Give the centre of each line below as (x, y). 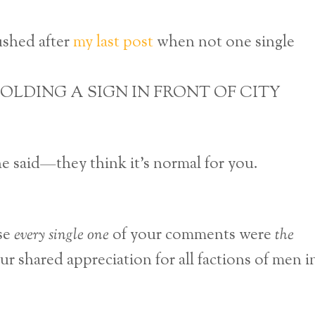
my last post (113, 43)
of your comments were (192, 236)
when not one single (224, 43)
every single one (62, 236)
